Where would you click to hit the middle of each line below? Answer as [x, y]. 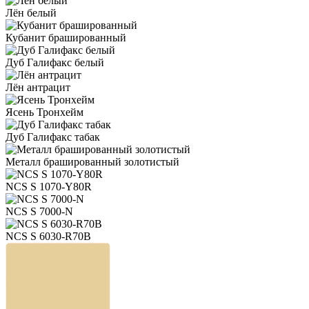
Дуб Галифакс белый [55, 62]
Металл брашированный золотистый [92, 161]
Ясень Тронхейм [44, 112]
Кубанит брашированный [66, 37]
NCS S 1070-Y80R [49, 186]
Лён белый [31, 12]
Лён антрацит [38, 87]
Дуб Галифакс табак [53, 137]
